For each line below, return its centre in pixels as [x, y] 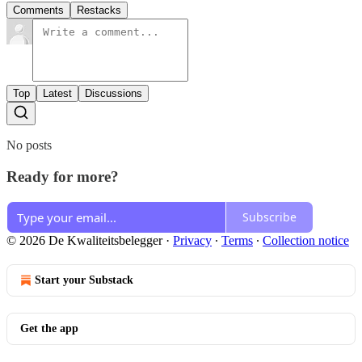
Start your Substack [84, 280]
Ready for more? [63, 176]
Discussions [114, 94]
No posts [29, 145]
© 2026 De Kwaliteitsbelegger [84, 240]
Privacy [192, 240]
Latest [57, 94]
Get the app [49, 328]
